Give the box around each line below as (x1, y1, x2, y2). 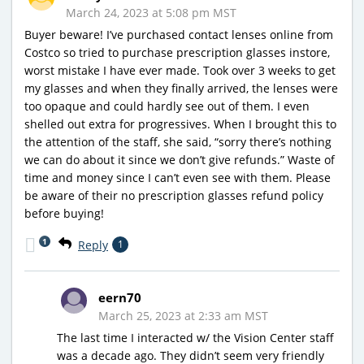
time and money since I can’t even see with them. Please (24, 169, 331, 185)
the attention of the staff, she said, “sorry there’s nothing (24, 133, 331, 149)
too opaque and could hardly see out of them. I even (24, 97, 310, 114)
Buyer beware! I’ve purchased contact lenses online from (24, 26, 333, 42)
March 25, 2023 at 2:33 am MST (98, 307, 268, 323)
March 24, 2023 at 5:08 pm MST (66, 4, 236, 20)
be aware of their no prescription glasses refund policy (24, 187, 323, 203)
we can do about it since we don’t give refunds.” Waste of (24, 151, 335, 167)
